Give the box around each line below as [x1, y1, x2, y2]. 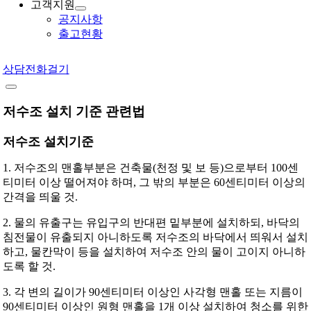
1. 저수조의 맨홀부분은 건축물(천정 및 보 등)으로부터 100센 [2, 162, 299, 174]
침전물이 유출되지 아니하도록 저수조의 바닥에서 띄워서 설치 [2, 231, 308, 244]
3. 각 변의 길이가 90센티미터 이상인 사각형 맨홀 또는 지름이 [2, 286, 303, 299]
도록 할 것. [2, 260, 56, 273]
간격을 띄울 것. [2, 191, 78, 203]
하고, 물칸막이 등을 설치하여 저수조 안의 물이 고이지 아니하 [2, 246, 305, 258]
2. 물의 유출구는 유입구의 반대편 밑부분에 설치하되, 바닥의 [2, 217, 300, 229]
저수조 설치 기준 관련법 [2, 103, 145, 119]
